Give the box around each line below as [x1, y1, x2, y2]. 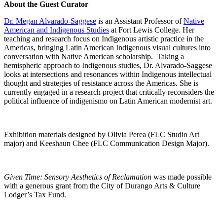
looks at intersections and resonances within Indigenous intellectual [4, 70, 212, 79]
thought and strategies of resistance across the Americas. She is [4, 79, 198, 88]
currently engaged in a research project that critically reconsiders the [4, 88, 214, 97]
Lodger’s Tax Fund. [4, 190, 66, 199]
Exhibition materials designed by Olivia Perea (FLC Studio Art [4, 130, 199, 139]
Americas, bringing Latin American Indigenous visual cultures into [4, 43, 211, 52]
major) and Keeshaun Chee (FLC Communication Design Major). [4, 139, 209, 148]
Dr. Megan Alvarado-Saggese [4, 17, 96, 26]
